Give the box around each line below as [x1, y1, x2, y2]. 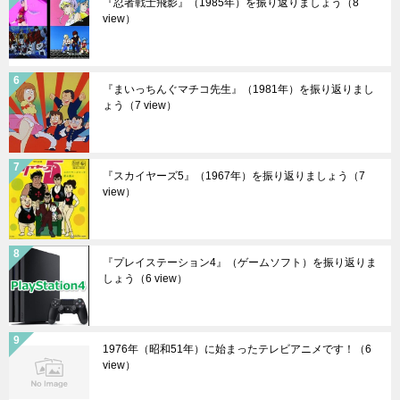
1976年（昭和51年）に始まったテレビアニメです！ [103, 343, 354, 356]
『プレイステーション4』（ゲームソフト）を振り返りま [103, 256, 377, 270]
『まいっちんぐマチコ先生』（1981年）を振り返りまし [103, 83, 374, 96]
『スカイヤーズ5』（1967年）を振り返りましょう [103, 170, 348, 183]
